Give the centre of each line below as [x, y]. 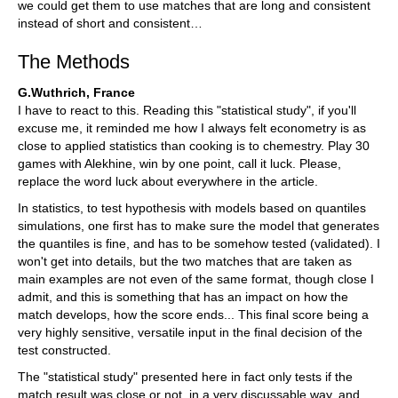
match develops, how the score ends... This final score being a [193, 315]
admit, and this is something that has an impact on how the [183, 297]
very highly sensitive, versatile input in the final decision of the [190, 333]
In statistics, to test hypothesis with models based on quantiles [192, 208]
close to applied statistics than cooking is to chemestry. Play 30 [194, 146]
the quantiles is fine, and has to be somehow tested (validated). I [199, 244]
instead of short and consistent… [110, 24]
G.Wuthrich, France [76, 93]
